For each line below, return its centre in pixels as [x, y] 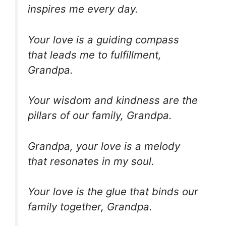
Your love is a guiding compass [103, 39]
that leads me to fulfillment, [95, 54]
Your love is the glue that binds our [113, 192]
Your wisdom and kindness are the [113, 100]
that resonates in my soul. [91, 161]
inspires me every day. [83, 9]
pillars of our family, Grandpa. [100, 116]
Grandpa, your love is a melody [104, 146]
